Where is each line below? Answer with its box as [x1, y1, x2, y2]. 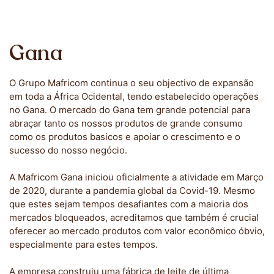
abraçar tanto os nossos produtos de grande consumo [9, 117, 243, 129]
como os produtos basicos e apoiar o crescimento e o [9, 131, 240, 143]
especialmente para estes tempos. [9, 239, 158, 250]
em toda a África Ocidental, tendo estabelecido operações [9, 91, 259, 102]
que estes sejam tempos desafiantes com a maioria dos [9, 198, 248, 210]
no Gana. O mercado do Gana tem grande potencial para [9, 104, 250, 116]
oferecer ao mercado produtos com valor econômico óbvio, [9, 225, 265, 237]
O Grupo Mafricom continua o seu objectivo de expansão [9, 77, 254, 89]
